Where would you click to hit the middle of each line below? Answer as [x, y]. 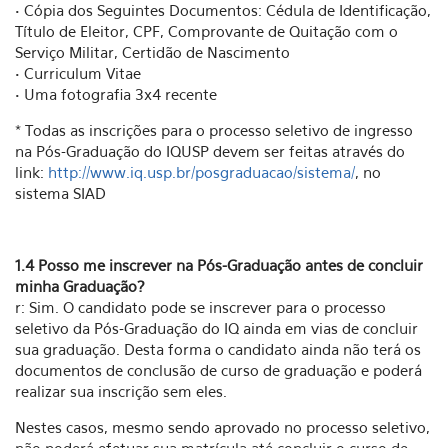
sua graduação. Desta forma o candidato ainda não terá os [218, 349]
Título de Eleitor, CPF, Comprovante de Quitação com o [206, 31]
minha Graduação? [80, 286]
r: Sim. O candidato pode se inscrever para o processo [200, 307]
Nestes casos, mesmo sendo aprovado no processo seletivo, [222, 427]
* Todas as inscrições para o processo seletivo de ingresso [214, 130]
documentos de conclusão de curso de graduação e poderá [218, 370]
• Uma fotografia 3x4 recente [116, 94]
